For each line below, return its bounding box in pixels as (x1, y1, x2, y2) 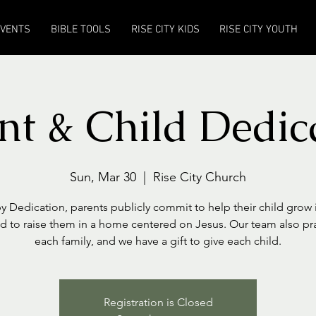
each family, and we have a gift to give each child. (35, 234, 281, 248)
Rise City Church (153, 169, 246, 185)
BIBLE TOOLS (50, 23, 111, 36)
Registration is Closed (103, 296, 213, 309)
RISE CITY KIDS (130, 23, 200, 36)
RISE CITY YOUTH (219, 23, 298, 36)
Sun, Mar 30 (70, 169, 136, 185)
